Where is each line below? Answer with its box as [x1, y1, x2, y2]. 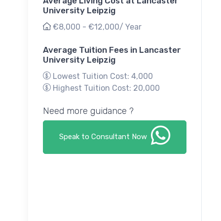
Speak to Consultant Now [59, 132, 149, 142]
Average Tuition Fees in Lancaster [43, 45, 181, 55]
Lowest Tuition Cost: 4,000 [51, 72, 153, 81]
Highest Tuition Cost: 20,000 [51, 83, 160, 93]
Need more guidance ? [43, 106, 134, 117]
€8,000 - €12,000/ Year [53, 22, 142, 32]
